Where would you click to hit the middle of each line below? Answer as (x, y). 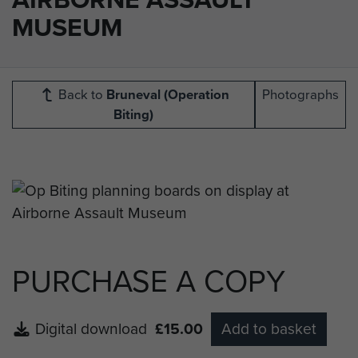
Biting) (133, 115)
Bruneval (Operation (167, 95)
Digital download (95, 329)
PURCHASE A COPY (149, 282)
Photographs (300, 95)
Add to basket (269, 329)
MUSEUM (67, 28)
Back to (80, 95)
